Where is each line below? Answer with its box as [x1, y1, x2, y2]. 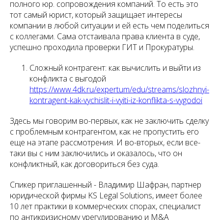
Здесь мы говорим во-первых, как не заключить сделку [10, 115, 209, 126]
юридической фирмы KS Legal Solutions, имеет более [10, 190, 202, 201]
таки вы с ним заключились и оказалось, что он [10, 148, 182, 159]
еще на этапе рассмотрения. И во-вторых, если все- [10, 137, 200, 148]
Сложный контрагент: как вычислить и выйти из [29, 62, 201, 73]
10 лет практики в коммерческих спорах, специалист [10, 201, 201, 212]
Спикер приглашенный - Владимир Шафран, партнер [10, 179, 201, 190]
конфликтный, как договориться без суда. [10, 159, 159, 169]
